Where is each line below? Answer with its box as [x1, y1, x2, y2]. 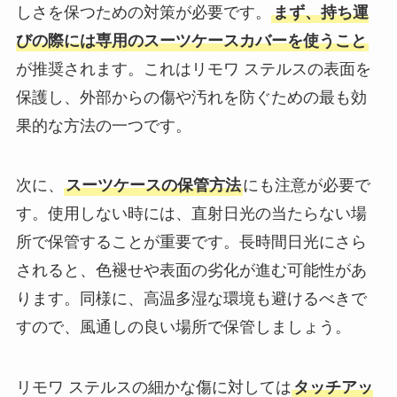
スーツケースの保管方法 [65, 176, 241, 195]
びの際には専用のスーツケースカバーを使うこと [15, 31, 367, 50]
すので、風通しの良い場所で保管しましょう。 [15, 318, 351, 337]
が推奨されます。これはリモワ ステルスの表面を [15, 59, 371, 78]
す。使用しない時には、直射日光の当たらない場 [15, 205, 367, 223]
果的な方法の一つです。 [15, 116, 191, 135]
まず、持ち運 [272, 3, 369, 21]
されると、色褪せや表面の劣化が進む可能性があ [15, 261, 367, 280]
